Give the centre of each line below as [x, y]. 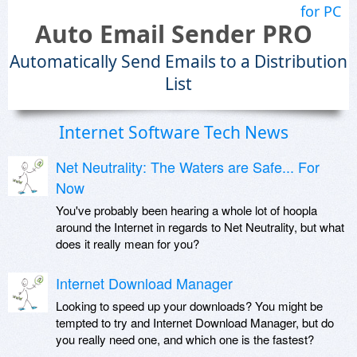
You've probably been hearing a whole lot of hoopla [186, 210]
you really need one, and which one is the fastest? [185, 339]
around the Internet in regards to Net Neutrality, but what [200, 227]
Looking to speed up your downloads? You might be [189, 306]
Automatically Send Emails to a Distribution [178, 61]
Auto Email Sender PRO [174, 34]
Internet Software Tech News [174, 132]
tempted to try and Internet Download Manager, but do [195, 322]
